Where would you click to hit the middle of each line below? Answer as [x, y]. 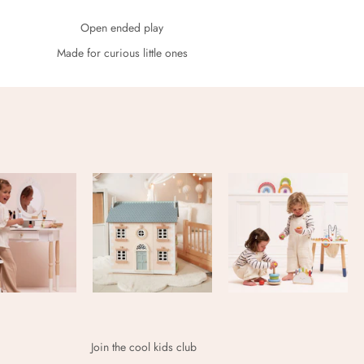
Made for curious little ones [122, 53]
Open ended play [122, 28]
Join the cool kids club [143, 347]
